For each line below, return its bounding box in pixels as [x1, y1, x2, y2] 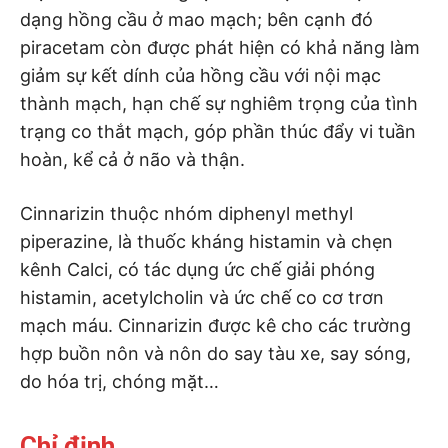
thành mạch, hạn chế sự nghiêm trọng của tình [20, 92, 418, 114]
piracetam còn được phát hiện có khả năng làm [20, 36, 420, 58]
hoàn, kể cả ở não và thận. [20, 148, 245, 170]
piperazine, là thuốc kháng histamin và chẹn [20, 230, 393, 252]
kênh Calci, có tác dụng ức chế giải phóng [20, 258, 375, 280]
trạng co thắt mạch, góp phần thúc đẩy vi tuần [20, 120, 416, 142]
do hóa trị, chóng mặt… [20, 370, 219, 392]
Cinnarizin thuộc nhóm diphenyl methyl [20, 202, 353, 224]
